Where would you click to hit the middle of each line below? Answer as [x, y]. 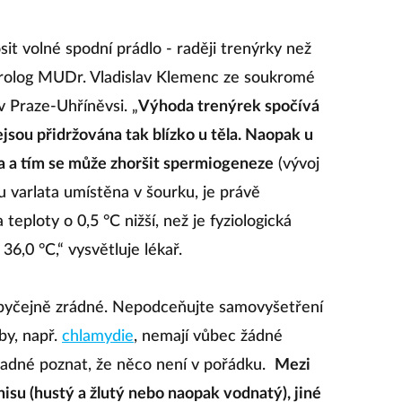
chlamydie [98, 336]
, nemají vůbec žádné [208, 336]
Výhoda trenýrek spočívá [229, 107]
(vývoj [297, 164]
